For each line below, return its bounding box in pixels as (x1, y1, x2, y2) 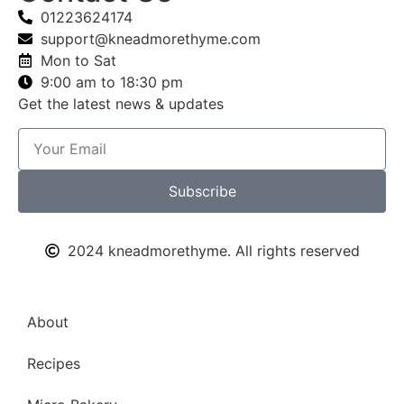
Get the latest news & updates (18, 95, 224, 114)
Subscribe (168, 182, 236, 201)
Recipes (27, 353, 80, 372)
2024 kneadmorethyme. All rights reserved (67, 241, 360, 260)
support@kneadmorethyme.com (41, 30, 261, 49)
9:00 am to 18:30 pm (41, 73, 183, 92)
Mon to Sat (41, 51, 116, 70)
